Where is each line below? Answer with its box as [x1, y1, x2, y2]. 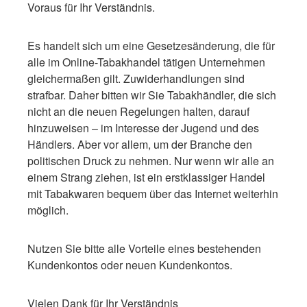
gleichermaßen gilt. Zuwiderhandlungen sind [27, 70, 245, 86]
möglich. [27, 201, 69, 218]
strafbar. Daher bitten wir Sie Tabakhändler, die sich [27, 86, 276, 103]
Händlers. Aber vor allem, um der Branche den [27, 136, 252, 152]
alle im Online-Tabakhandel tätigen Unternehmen [27, 53, 265, 70]
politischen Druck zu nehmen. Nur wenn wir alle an [27, 152, 274, 169]
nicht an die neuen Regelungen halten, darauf [27, 103, 249, 119]
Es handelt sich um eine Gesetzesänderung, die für [27, 37, 275, 53]
